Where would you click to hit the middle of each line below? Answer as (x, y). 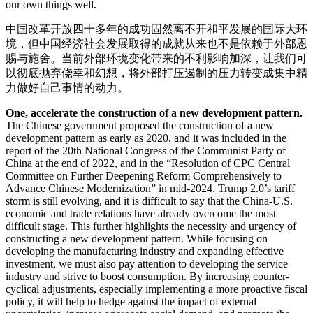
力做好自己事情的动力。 (67, 88)
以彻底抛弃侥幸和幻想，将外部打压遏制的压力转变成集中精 (156, 73)
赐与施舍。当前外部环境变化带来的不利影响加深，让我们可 (156, 59)
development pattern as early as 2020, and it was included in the (146, 138)
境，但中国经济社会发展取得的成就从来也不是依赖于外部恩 (156, 44)
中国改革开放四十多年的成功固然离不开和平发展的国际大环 (156, 29)
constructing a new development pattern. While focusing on (137, 239)
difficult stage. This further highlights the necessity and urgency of (151, 226)
